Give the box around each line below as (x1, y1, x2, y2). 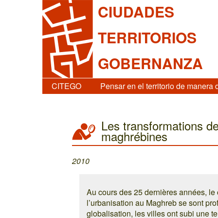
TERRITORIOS (98, 26, 197, 48)
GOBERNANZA (98, 53, 203, 74)
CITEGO (52, 80, 82, 91)
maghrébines (101, 127, 168, 145)
